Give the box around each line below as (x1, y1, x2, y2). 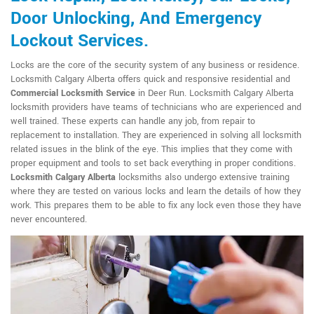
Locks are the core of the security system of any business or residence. (11, 58, 299, 71)
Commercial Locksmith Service (11, 86, 135, 100)
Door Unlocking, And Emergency (11, 6, 261, 31)
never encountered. (11, 212, 87, 226)
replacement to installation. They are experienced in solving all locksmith (11, 128, 301, 142)
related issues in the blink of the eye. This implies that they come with (11, 142, 292, 156)
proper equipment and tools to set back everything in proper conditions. (11, 156, 296, 170)
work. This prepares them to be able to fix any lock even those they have (11, 198, 301, 212)
